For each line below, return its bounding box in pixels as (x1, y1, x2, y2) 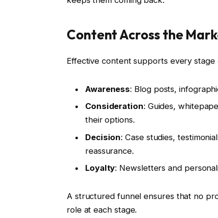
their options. (85, 115, 135, 125)
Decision (85, 132, 121, 142)
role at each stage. (66, 204, 137, 215)
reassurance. (85, 145, 134, 156)
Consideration (85, 101, 144, 111)
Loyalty (85, 163, 115, 173)
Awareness (85, 84, 130, 94)
